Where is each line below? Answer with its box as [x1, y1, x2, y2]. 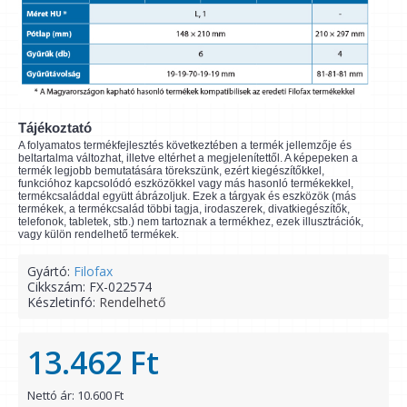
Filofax [74, 263, 113, 281]
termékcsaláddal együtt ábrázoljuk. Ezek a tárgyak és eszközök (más [18, 190, 356, 203]
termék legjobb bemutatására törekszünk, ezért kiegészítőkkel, [18, 164, 324, 178]
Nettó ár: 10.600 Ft [27, 387, 124, 404]
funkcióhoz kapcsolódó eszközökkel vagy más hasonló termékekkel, [18, 177, 353, 191]
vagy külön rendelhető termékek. [18, 228, 179, 242]
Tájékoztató [18, 120, 92, 136]
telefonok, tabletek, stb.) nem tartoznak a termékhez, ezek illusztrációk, [18, 215, 363, 229]
